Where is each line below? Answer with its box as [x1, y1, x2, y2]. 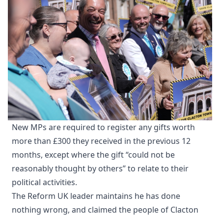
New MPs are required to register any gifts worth [12, 122, 195, 133]
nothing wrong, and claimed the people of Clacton [12, 204, 198, 216]
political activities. [12, 177, 77, 188]
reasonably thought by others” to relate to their [12, 163, 189, 174]
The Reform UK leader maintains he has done [12, 191, 180, 202]
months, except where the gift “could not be [12, 149, 175, 161]
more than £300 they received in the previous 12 [12, 136, 191, 147]
